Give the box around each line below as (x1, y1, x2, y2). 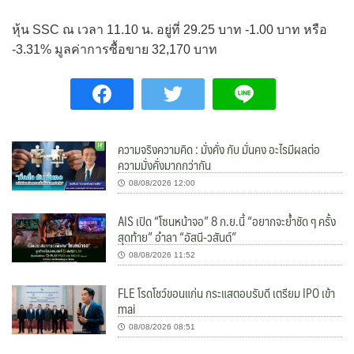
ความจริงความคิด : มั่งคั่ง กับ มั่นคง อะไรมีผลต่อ (118, 137, 321, 160)
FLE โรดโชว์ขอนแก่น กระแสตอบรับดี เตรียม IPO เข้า (118, 281, 336, 303)
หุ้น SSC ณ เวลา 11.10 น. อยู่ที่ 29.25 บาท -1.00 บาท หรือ (12, 22, 327, 36)
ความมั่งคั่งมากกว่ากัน (118, 153, 212, 175)
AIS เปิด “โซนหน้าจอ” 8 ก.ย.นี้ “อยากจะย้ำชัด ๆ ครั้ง (118, 209, 337, 232)
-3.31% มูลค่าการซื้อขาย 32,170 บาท (12, 42, 217, 56)
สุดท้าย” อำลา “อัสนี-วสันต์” (118, 225, 237, 247)
